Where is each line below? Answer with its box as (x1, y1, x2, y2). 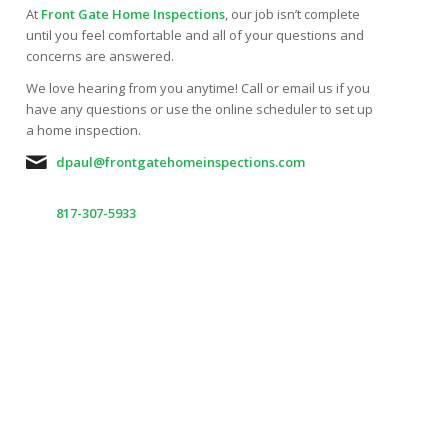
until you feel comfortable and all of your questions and (26, 26, 365, 45)
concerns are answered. (26, 47, 175, 66)
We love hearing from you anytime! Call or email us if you (26, 79, 371, 98)
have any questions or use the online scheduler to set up (26, 100, 374, 119)
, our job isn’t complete (225, 5, 361, 24)
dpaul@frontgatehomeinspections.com (56, 153, 306, 172)
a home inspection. (26, 121, 142, 140)
